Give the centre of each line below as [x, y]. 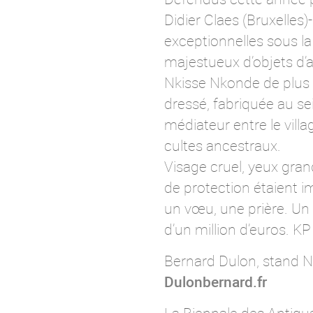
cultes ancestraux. [222, 146]
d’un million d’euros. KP [237, 230]
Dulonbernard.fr [215, 282]
